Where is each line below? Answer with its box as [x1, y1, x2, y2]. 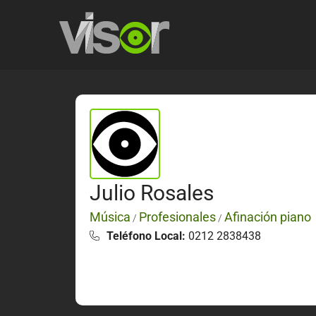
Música [90, 209, 130, 224]
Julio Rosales [90, 180, 214, 205]
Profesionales [139, 209, 216, 224]
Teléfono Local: [107, 229, 186, 243]
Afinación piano [224, 209, 311, 224]
